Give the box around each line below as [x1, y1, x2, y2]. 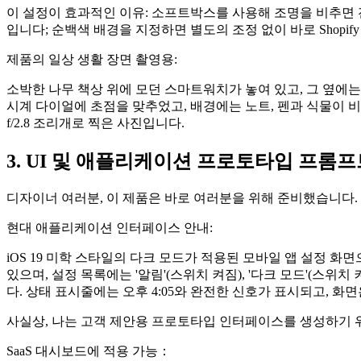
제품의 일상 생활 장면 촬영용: [6, 52, 177, 67]
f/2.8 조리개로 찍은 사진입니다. [6, 116, 185, 131]
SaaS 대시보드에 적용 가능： [6, 344, 171, 359]
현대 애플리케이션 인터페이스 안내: [6, 221, 213, 235]
